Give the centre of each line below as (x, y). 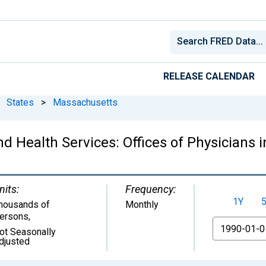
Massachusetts (85, 102)
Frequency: (151, 189)
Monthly (142, 204)
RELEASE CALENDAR (209, 76)
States (20, 102)
